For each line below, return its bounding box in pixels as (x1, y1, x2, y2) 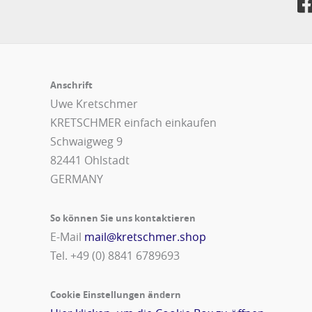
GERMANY (50, 171, 103, 187)
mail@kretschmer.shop (84, 229, 206, 245)
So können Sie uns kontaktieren (50, 212, 196, 225)
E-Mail (50, 229, 84, 245)
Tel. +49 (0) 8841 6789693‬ (50, 248, 180, 264)
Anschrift (50, 79, 93, 92)
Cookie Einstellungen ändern (50, 288, 181, 302)
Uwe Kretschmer (50, 96, 138, 112)
